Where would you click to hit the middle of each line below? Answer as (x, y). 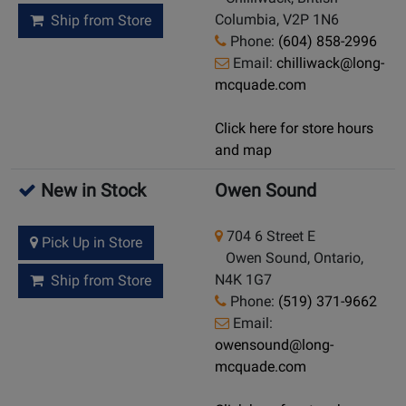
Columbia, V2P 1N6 (277, 20)
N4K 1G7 (243, 280)
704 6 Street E (269, 237)
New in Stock (91, 191)
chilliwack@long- (330, 63)
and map (243, 150)
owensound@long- (274, 345)
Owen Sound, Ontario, (289, 258)
